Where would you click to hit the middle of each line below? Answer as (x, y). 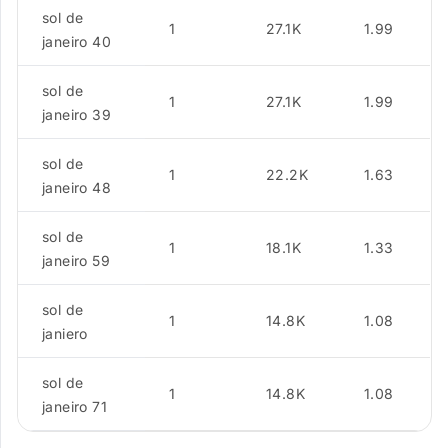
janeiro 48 (76, 187)
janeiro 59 (76, 260)
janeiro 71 (74, 406)
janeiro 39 (76, 114)
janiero (65, 333)
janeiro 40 (76, 41)
